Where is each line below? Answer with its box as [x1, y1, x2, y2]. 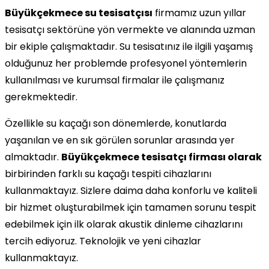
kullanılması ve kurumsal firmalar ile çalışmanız [5, 73, 225, 87]
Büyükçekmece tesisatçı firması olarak [61, 150, 262, 164]
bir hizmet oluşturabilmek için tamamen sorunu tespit [5, 200, 256, 214]
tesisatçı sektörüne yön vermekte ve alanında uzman [5, 22, 255, 37]
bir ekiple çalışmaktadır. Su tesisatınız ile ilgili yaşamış [5, 39, 253, 53]
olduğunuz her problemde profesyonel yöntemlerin [5, 56, 247, 70]
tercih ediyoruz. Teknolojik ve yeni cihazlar [5, 234, 201, 248]
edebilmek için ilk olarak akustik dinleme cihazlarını [5, 217, 243, 231]
